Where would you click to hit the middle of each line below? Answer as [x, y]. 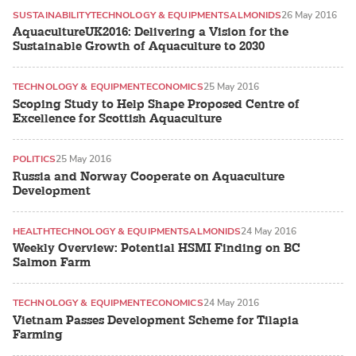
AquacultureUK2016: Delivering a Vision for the [151, 33]
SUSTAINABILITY [52, 15]
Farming [38, 335]
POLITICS [34, 159]
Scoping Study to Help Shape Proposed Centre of [156, 104]
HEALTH [31, 231]
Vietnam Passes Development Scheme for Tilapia [156, 320]
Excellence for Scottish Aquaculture [117, 118]
